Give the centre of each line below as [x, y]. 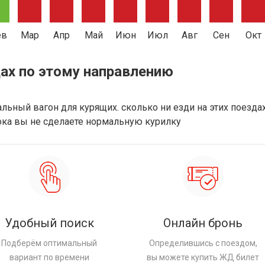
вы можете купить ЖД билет [203, 257]
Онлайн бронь [203, 223]
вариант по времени [49, 257]
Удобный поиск [49, 223]
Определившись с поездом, [203, 243]
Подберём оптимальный [49, 243]
